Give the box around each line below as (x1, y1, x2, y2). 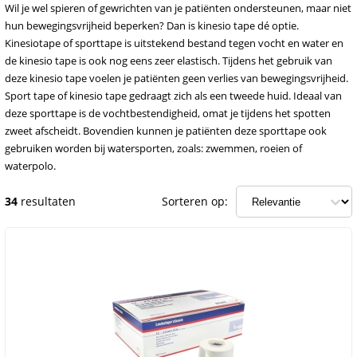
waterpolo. (5, 159, 56, 173)
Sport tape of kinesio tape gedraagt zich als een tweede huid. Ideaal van (5, 88, 342, 103)
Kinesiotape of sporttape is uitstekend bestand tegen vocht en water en (5, 36, 343, 50)
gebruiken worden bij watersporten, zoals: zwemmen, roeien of (5, 141, 302, 155)
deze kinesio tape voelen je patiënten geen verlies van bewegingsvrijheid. (5, 71, 348, 85)
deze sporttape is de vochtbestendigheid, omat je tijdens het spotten (5, 106, 331, 120)
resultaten (18, 194, 76, 209)
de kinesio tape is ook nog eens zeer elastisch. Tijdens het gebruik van (5, 53, 332, 68)
